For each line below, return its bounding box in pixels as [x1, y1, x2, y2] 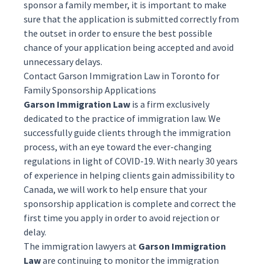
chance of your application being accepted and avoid [24, 41, 234, 53]
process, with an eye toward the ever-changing [24, 141, 212, 153]
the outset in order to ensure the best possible [24, 27, 212, 39]
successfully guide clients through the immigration [24, 127, 231, 138]
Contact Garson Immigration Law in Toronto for [24, 70, 219, 82]
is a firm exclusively [130, 98, 209, 110]
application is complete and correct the [74, 198, 236, 209]
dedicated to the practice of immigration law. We [24, 112, 221, 124]
